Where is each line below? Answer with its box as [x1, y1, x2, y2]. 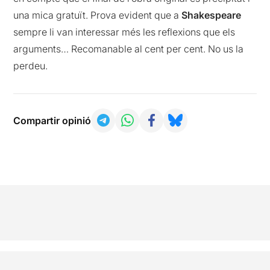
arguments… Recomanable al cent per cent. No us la [13, 42, 244, 55]
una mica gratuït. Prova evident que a [13, 8, 182, 21]
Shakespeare [181, 8, 242, 21]
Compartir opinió [13, 114, 92, 127]
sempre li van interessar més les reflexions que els [13, 25, 236, 38]
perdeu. [13, 59, 48, 72]
